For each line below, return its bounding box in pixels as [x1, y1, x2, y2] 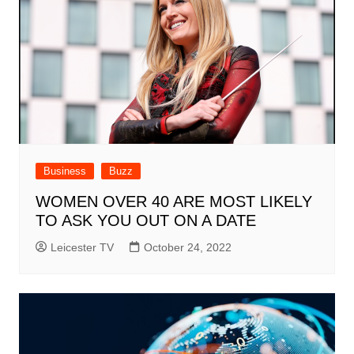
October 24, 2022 [143, 240, 232, 254]
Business [43, 164, 86, 177]
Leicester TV [50, 240, 114, 254]
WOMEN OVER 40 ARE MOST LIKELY [35, 192, 312, 210]
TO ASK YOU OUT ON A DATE [35, 211, 256, 229]
